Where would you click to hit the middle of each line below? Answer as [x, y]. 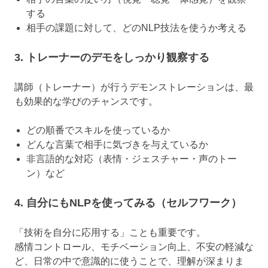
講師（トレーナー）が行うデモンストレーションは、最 [134, 87]
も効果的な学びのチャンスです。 [86, 102]
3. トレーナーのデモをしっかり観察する [112, 58]
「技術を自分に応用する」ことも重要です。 [110, 233]
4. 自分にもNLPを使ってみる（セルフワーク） [128, 203]
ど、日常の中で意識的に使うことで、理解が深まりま [129, 261]
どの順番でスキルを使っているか [98, 130]
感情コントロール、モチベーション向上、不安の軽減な [134, 247]
